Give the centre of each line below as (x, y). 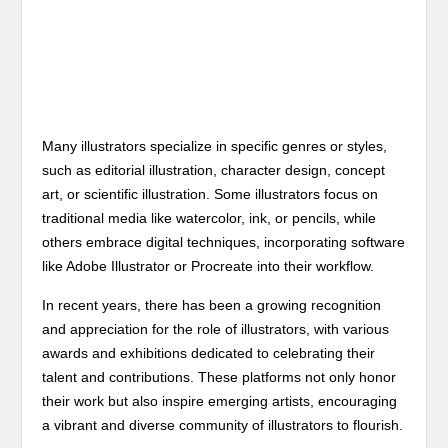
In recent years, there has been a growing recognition (212, 305)
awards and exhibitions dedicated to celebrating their (209, 353)
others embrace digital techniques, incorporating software (224, 242)
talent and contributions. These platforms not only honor (219, 377)
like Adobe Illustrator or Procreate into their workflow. (208, 266)
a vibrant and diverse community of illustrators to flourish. (223, 425)
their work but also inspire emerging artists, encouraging (220, 401)
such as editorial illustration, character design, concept (214, 170)
